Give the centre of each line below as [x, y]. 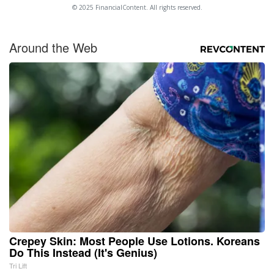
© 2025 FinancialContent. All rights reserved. [137, 7]
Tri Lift [18, 265]
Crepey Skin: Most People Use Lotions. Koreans [135, 241]
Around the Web [53, 47]
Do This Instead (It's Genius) [83, 252]
